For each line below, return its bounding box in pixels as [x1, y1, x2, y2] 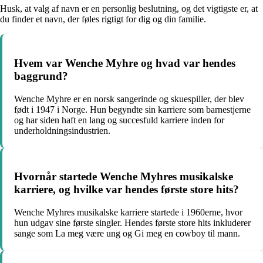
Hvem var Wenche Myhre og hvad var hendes [14, 56, 235, 69]
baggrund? [14, 69, 68, 82]
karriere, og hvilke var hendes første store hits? [14, 183, 239, 196]
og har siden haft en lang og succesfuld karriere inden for [14, 114, 224, 125]
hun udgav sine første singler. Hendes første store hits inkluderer [14, 218, 251, 228]
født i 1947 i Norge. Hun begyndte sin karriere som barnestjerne [14, 104, 251, 114]
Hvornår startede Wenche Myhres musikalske [14, 170, 233, 183]
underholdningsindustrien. [14, 125, 110, 136]
